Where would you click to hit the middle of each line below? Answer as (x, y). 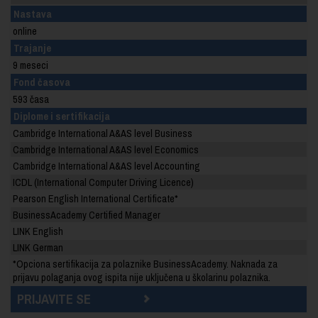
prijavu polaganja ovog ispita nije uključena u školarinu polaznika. (142, 277)
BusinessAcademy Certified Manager (87, 215)
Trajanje (33, 48)
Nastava (33, 14)
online (25, 31)
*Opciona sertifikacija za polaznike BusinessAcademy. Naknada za (146, 264)
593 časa (31, 99)
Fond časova (42, 82)
